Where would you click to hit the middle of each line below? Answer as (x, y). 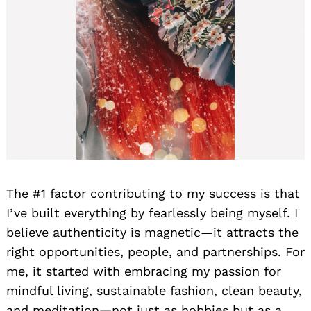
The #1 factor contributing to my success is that (153, 193)
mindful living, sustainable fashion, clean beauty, (154, 290)
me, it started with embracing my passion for (144, 271)
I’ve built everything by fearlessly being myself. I (152, 212)
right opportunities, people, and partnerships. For (155, 251)
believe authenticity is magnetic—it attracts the (152, 232)
